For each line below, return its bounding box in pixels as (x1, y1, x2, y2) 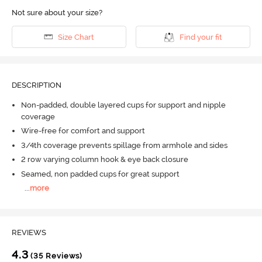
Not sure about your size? (11, 8, 102, 18)
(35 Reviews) (28, 251, 83, 260)
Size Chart (57, 32, 94, 42)
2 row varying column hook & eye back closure (20, 155, 188, 164)
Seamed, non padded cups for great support (20, 169, 180, 178)
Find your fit (179, 32, 222, 42)
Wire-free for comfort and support (20, 126, 145, 136)
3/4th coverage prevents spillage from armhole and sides (20, 140, 227, 150)
